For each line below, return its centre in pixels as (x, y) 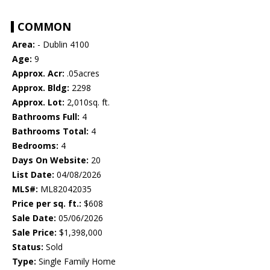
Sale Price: (34, 233)
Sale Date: (34, 218)
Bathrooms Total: (50, 131)
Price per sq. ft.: (47, 204)
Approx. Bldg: (41, 88)
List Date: (33, 175)
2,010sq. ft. (87, 102)
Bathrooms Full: (46, 117)
